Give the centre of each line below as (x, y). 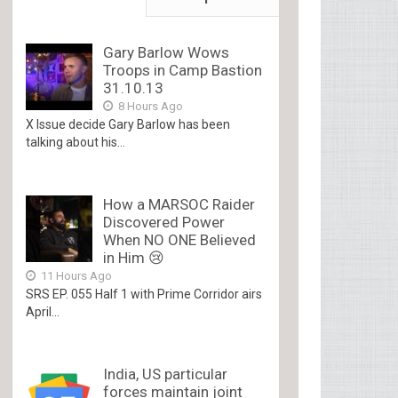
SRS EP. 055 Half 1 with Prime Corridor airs (144, 294)
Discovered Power (164, 222)
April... (43, 312)
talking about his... (76, 142)
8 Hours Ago (150, 106)
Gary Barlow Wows (167, 52)
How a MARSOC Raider (179, 204)
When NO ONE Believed (180, 240)
